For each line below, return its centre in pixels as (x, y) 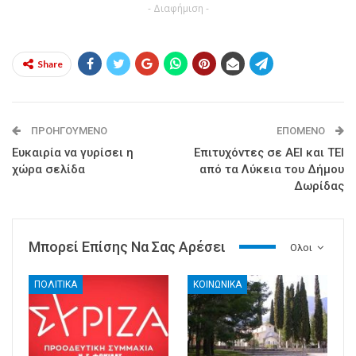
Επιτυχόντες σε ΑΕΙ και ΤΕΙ (269, 152)
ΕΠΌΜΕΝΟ (302, 130)
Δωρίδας (319, 186)
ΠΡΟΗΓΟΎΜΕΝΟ (68, 130)
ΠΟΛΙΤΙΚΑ (56, 284)
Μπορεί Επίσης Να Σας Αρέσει (127, 246)
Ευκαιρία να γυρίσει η (73, 152)
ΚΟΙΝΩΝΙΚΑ (217, 284)
